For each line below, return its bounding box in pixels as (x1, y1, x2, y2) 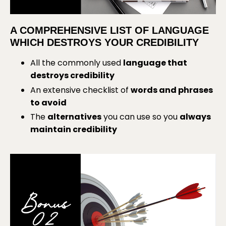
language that (123, 57, 187, 69)
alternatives (47, 110, 101, 123)
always (180, 110, 211, 123)
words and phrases (131, 84, 213, 96)
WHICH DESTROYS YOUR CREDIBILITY (10, 37, 199, 48)
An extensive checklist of (30, 84, 129, 96)
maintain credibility (30, 123, 117, 135)
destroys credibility (30, 70, 115, 82)
